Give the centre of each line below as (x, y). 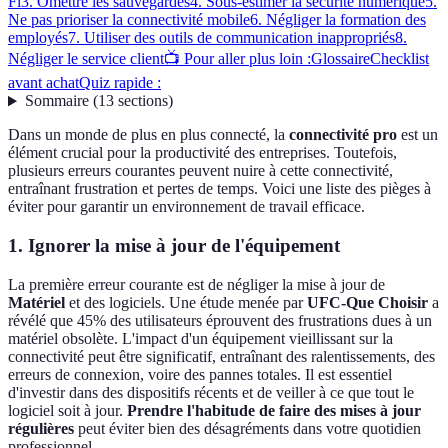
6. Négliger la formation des (338, 20)
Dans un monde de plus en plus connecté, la (148, 135)
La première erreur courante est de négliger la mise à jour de (196, 284)
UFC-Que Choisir (367, 302)
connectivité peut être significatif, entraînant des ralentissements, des (221, 356)
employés (38, 38)
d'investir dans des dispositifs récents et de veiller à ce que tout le (211, 392)
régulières (41, 428)
